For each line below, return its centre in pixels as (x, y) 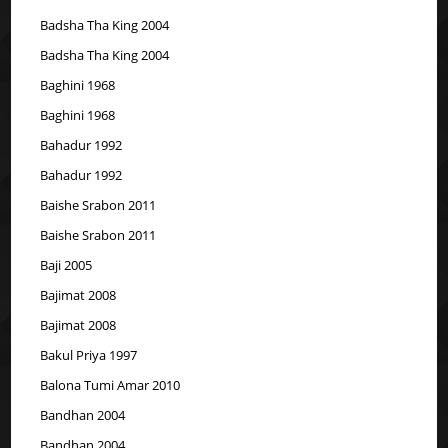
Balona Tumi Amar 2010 (110, 384)
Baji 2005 (66, 264)
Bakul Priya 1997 (89, 354)
